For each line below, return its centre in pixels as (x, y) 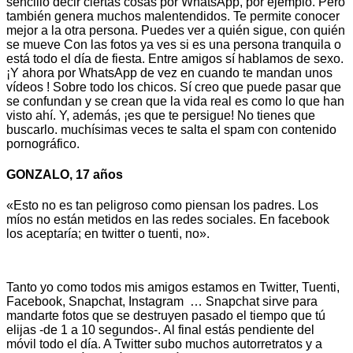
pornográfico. (43, 143)
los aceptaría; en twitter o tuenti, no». (108, 234)
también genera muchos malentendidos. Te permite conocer (173, 16)
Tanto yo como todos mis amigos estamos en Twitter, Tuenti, (173, 288)
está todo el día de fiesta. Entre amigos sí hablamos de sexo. (175, 58)
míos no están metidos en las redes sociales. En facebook (168, 220)
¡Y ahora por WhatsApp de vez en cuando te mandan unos (169, 72)
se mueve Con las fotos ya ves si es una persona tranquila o (174, 44)
